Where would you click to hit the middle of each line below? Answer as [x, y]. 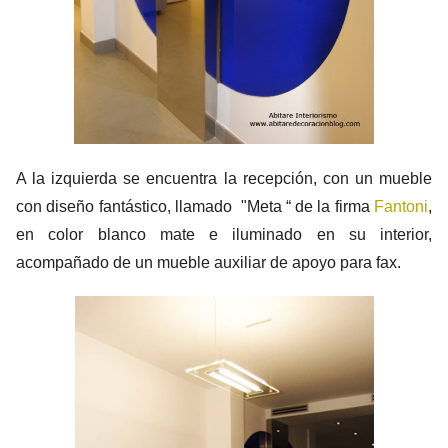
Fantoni [401, 206]
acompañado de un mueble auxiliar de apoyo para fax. [208, 262]
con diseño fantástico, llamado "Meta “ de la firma [195, 206]
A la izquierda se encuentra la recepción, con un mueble [224, 178]
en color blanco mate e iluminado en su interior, [224, 234]
